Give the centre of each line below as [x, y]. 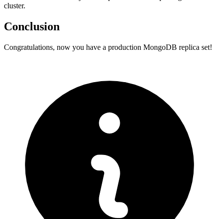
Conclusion [32, 27]
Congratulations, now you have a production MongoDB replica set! [108, 47]
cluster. [15, 6]
